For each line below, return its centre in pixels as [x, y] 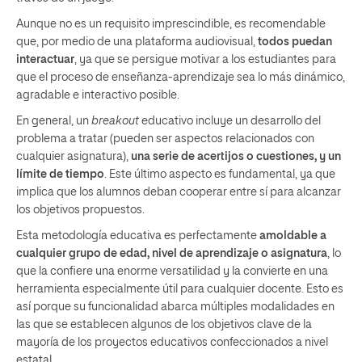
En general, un [54, 121]
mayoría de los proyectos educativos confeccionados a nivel [172, 342]
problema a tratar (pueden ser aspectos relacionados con [165, 139]
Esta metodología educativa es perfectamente [138, 236]
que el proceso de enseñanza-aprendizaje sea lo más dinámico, [181, 77]
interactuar [45, 59]
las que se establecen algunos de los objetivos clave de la [164, 324]
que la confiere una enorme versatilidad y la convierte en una [172, 271]
